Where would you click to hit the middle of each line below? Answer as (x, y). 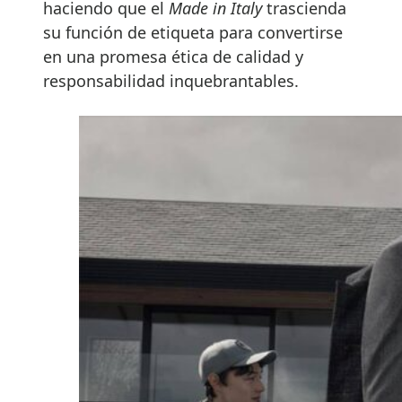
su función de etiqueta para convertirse (193, 32)
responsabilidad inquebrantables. (175, 80)
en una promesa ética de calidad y (173, 56)
